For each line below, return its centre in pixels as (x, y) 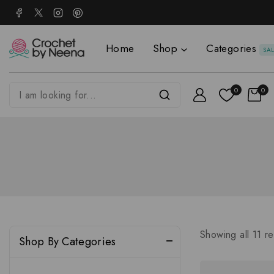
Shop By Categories (68, 242)
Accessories (67, 262)
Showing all (226, 235)
